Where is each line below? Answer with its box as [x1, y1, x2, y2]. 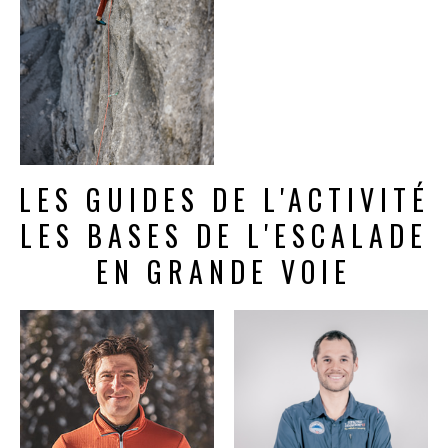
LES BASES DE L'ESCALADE [20, 214, 428, 256]
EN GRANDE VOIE [96, 250, 352, 292]
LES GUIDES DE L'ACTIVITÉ [18, 178, 430, 220]
